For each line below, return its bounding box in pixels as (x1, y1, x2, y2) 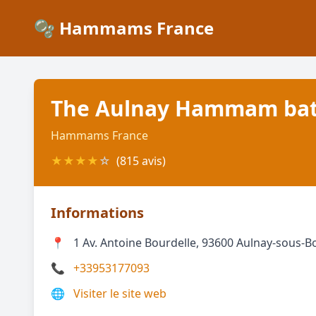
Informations (51, 203, 144, 222)
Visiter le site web (73, 286, 166, 301)
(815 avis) (116, 153, 166, 169)
